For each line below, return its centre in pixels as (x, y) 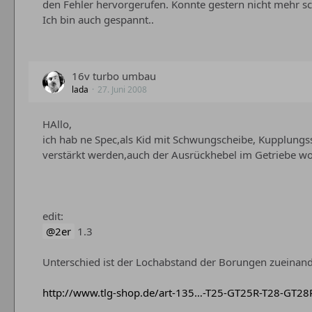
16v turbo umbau (114, 76)
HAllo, (57, 124)
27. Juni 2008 (122, 89)
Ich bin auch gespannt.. (98, 19)
